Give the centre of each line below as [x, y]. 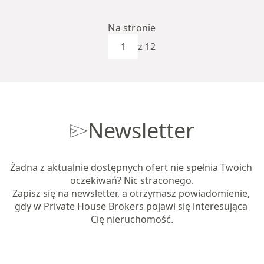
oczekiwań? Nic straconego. [132, 180]
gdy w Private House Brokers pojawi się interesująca [132, 206]
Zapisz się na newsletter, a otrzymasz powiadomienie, [132, 193]
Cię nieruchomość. [132, 219]
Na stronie [132, 28]
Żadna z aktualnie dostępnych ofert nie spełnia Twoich [132, 167]
